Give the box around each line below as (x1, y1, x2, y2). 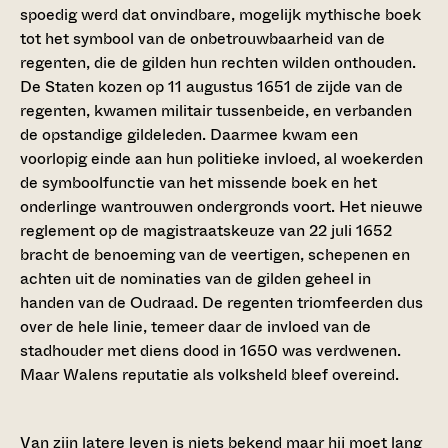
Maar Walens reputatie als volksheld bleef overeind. (20, 363, 399, 387)
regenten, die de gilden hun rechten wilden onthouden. (20, 51, 416, 75)
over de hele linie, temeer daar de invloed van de (20, 315, 371, 339)
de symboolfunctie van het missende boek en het (20, 171, 377, 195)
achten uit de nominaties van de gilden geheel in (20, 267, 371, 291)
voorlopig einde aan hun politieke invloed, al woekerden (20, 147, 423, 171)
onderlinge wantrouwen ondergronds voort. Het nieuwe (20, 195, 423, 219)
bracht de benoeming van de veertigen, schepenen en (20, 243, 410, 267)
